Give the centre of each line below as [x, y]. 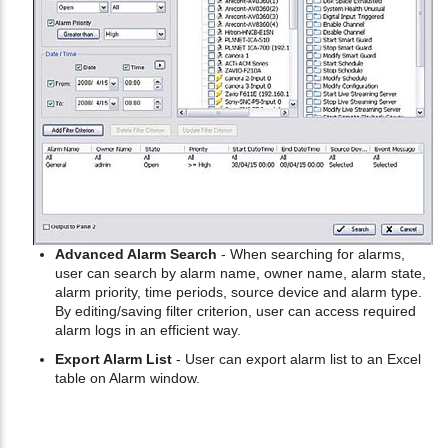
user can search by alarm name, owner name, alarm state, [240, 273]
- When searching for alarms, [311, 254]
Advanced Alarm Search [136, 254]
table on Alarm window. [127, 378]
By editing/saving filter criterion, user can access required [235, 311]
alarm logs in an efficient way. [148, 330]
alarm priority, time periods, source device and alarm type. [238, 292]
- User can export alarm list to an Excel [296, 359]
